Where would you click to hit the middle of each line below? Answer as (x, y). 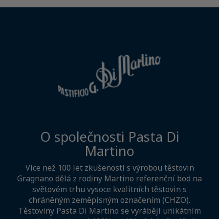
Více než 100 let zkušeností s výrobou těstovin (109, 167)
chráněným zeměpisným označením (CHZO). (109, 200)
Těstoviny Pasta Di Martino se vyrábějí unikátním (109, 210)
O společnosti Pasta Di (109, 136)
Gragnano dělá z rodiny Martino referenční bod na (109, 178)
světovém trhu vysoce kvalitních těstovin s (109, 189)
